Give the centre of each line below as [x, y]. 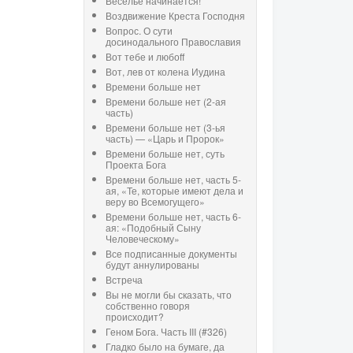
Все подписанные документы [171, 254]
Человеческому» [143, 239]
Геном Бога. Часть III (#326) [166, 332]
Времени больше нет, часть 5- [173, 180]
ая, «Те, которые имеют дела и [175, 191]
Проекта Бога [136, 165]
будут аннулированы [152, 265]
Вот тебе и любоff [145, 57]
